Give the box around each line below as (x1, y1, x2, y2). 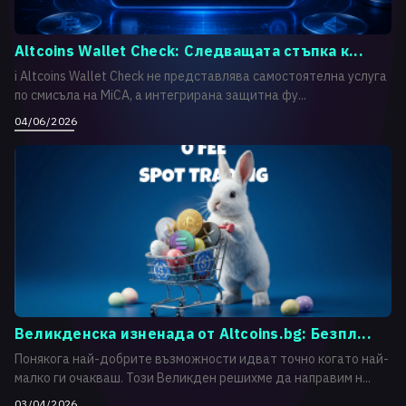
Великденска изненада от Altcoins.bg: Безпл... (14, 324, 372, 343)
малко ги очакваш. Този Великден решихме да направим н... (14, 370, 371, 386)
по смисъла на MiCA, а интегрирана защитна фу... (14, 87, 306, 103)
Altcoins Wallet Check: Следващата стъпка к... (14, 42, 363, 60)
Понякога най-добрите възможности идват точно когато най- (14, 351, 389, 367)
